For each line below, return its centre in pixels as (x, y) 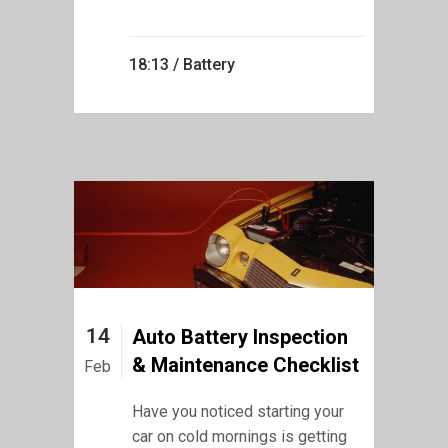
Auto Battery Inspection (240, 336)
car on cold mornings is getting (239, 436)
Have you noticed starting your (238, 411)
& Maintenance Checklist (245, 364)
